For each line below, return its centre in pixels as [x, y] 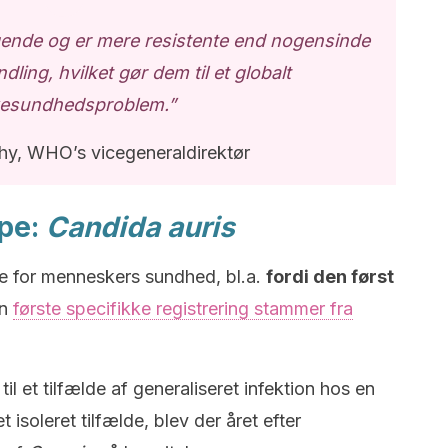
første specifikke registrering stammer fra [183, 308]
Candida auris [140, 227]
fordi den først [330, 276]
